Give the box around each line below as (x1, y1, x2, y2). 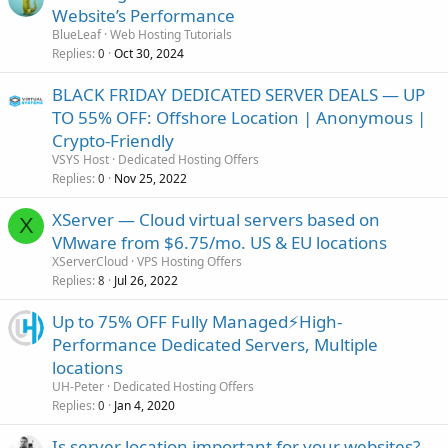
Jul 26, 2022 (114, 271, 178, 289)
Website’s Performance (52, 3, 235, 27)
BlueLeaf (52, 25, 101, 43)
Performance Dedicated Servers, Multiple (52, 332, 378, 356)
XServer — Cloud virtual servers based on (52, 207, 380, 231)
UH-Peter (52, 377, 104, 395)
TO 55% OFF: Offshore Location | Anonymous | (52, 105, 426, 129)
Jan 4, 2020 (114, 396, 175, 414)
